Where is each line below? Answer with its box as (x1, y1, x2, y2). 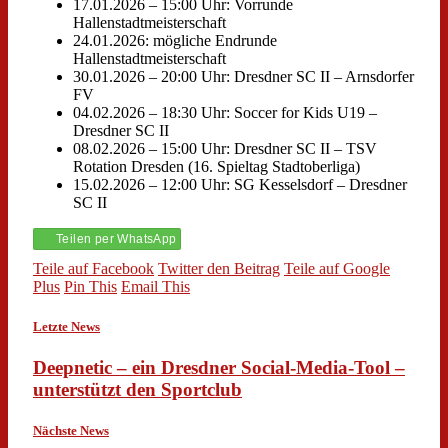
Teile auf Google (284, 260, 390, 278)
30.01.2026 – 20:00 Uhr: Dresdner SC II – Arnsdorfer (73, 68, 414, 86)
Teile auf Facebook (33, 260, 154, 278)
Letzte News (33, 318, 100, 334)
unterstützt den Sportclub (33, 378, 242, 400)
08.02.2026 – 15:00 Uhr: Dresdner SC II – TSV (73, 140, 377, 158)
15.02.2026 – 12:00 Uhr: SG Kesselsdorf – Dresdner (73, 176, 407, 194)
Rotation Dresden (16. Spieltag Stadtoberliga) (73, 158, 360, 176)
